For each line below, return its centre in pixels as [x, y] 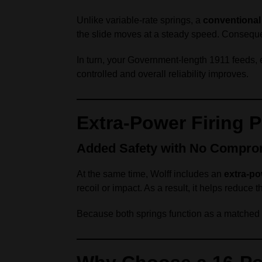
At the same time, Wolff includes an [150, 174]
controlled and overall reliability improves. [163, 74]
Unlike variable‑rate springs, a [140, 20]
